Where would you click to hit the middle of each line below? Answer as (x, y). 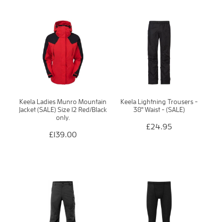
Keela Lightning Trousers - (159, 101)
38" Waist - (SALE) (159, 109)
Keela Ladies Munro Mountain (63, 101)
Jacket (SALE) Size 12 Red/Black (63, 109)
